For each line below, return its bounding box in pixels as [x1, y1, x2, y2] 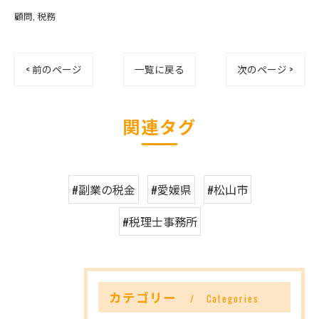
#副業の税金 [71, 181, 135, 198]
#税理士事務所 [122, 213, 197, 230]
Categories [206, 291, 259, 305]
